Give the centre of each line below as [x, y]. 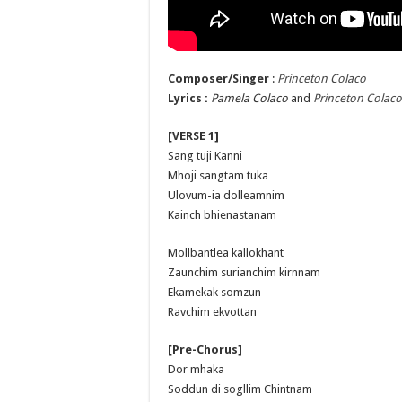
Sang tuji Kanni [205, 155]
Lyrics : [188, 98]
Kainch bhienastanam [222, 214]
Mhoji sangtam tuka [218, 175]
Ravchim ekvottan [212, 311]
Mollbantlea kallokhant [226, 252]
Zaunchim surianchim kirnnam [244, 272]
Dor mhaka [196, 369]
